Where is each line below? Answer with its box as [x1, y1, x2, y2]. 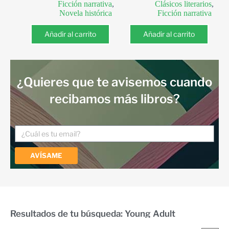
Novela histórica [59, 9, 112, 17]
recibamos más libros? [49, 91, 180, 106]
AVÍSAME [30, 151, 62, 159]
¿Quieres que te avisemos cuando [17, 75, 212, 89]
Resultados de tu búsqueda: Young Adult [10, 209, 175, 219]
